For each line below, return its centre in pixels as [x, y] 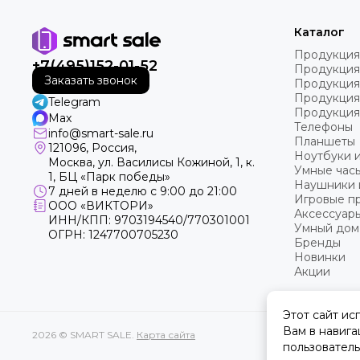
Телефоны [323, 127]
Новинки [320, 258]
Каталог [319, 33]
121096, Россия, [92, 148]
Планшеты [325, 142]
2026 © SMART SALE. [84, 335]
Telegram [74, 102]
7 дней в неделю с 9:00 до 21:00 [143, 192]
